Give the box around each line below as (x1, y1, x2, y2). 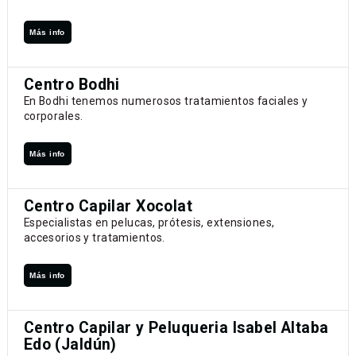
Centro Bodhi (23, 75, 120, 95)
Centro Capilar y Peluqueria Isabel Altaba (23, 319, 329, 338)
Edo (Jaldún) (23, 335, 117, 354)
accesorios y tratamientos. (23, 231, 165, 245)
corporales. (23, 110, 83, 123)
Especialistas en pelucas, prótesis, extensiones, (23, 216, 275, 230)
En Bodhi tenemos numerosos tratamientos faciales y (23, 95, 308, 108)
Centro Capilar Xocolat (23, 197, 193, 216)
